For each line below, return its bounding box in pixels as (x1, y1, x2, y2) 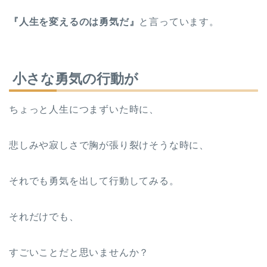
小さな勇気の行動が (13, 71, 138, 87)
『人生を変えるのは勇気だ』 (9, 16, 139, 27)
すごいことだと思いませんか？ (9, 247, 150, 258)
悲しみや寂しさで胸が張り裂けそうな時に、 (9, 140, 209, 151)
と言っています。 (139, 16, 219, 27)
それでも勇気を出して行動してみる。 (9, 176, 179, 187)
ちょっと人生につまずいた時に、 (9, 104, 159, 115)
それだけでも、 (9, 212, 79, 222)
